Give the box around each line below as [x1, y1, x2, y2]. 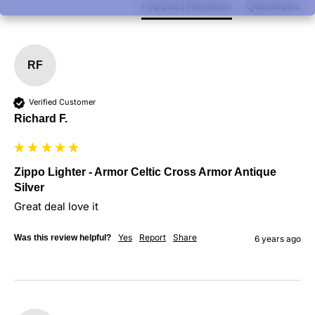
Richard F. [14, 112, 67, 124]
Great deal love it [14, 199, 98, 213]
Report [139, 231, 166, 243]
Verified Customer [29, 97, 96, 108]
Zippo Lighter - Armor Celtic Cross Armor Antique [14, 165, 276, 178]
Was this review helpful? [14, 232, 111, 243]
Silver [14, 181, 44, 193]
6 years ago [255, 233, 301, 244]
